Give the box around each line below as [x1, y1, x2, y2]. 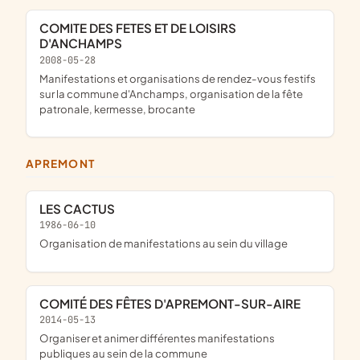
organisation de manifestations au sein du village [49, 236, 288, 251]
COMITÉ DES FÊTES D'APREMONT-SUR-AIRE [49, 295, 301, 311]
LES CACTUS [46, 200, 115, 216]
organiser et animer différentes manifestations [39, 331, 49, 346]
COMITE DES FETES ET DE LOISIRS [39, 20, 49, 36]
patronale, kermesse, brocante [39, 102, 195, 117]
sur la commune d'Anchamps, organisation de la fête [39, 87, 303, 101]
